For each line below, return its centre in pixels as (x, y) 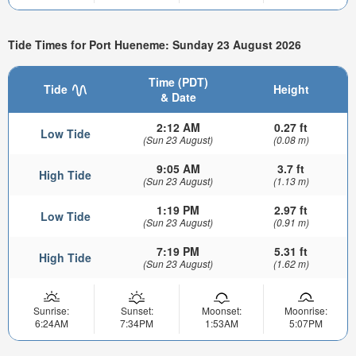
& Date (178, 97)
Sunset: (137, 310)
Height (291, 89)
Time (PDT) (178, 81)
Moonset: (221, 310)
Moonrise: (306, 310)
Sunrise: (51, 310)
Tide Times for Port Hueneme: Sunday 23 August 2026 (155, 45)
